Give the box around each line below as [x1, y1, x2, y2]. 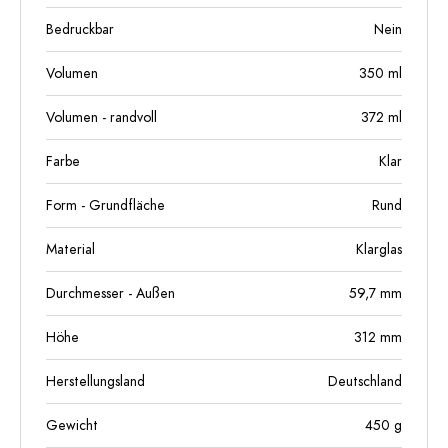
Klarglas [356, 240, 402, 259]
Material [46, 240, 95, 259]
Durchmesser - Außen [46, 284, 175, 303]
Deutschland [328, 372, 402, 391]
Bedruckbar [46, 20, 114, 39]
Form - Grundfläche [46, 196, 165, 215]
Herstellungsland [46, 372, 145, 391]
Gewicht [46, 416, 98, 435]
